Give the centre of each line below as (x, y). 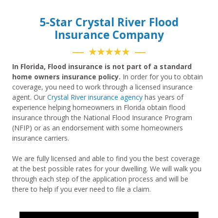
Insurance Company (109, 35)
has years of (163, 97)
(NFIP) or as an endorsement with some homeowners (98, 128)
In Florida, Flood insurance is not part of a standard (102, 67)
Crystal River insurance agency (95, 97)
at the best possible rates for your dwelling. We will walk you (107, 169)
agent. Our (30, 97)
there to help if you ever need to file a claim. (82, 189)
